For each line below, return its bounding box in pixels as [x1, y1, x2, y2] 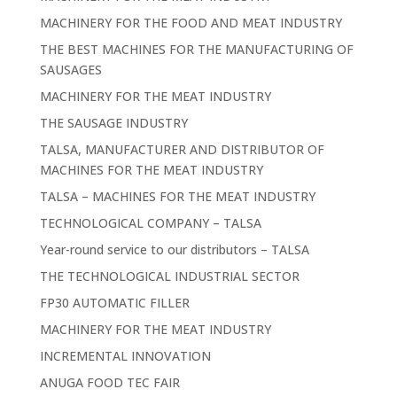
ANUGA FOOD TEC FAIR [39, 373, 180, 391]
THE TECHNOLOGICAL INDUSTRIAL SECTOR [39, 267, 300, 284]
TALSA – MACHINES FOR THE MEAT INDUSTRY [39, 187, 315, 205]
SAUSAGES [39, 60, 102, 78]
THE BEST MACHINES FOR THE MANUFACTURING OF [39, 40, 354, 58]
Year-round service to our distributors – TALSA [39, 240, 309, 258]
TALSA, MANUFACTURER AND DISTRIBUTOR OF [39, 140, 324, 158]
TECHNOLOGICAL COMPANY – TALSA [39, 214, 261, 231]
